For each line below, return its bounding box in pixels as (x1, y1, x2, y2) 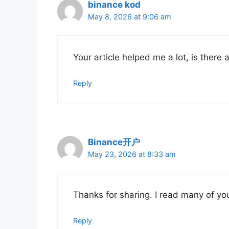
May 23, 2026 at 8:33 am (88, 150, 176, 159)
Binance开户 (88, 137, 140, 148)
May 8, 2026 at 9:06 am (88, 12, 171, 21)
